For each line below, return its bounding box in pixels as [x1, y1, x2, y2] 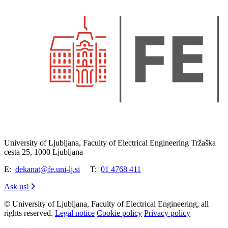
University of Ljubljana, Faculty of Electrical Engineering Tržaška [4, 138, 216, 147]
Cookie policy [97, 208, 142, 217]
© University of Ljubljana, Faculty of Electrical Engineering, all [4, 199, 209, 208]
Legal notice [55, 208, 95, 217]
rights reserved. [4, 208, 53, 217]
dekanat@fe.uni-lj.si [15, 164, 80, 174]
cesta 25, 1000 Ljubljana [4, 147, 83, 156]
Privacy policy [144, 208, 190, 217]
